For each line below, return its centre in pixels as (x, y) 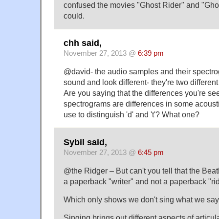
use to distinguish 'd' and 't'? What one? (131, 115)
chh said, (83, 43)
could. (74, 15)
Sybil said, (85, 142)
